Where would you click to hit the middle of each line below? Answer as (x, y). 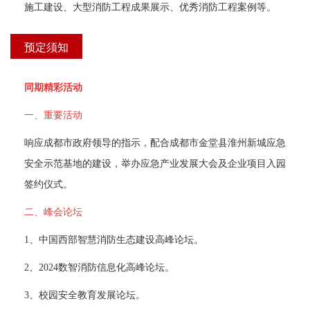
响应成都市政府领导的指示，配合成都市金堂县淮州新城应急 (155, 142)
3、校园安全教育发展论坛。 (85, 294)
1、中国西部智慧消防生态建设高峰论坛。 (114, 239)
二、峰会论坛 (53, 211)
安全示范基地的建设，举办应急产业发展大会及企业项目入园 (155, 163)
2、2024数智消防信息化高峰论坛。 (99, 267)
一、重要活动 (53, 115)
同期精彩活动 (53, 87)
